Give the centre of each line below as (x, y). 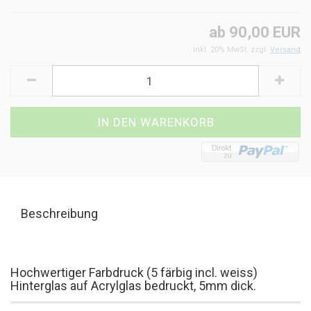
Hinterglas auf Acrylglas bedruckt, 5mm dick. (133, 286)
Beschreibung (59, 213)
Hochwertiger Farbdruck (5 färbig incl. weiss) (134, 272)
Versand (285, 50)
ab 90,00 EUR (255, 32)
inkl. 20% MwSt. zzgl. (232, 50)
